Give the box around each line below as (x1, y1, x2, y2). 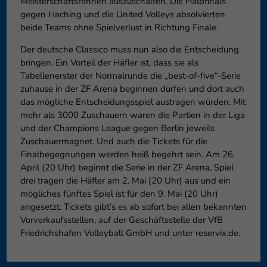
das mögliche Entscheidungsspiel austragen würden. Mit (20, 95, 246, 108)
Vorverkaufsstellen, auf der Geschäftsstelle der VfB (20, 213, 223, 226)
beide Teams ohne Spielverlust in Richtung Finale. (20, 21, 218, 33)
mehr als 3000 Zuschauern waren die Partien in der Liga (20, 108, 245, 121)
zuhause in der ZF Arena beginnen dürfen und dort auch (20, 82, 244, 95)
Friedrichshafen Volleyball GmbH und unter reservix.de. (20, 226, 240, 239)
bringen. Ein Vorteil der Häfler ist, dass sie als (20, 56, 198, 69)
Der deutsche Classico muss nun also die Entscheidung (20, 43, 239, 55)
